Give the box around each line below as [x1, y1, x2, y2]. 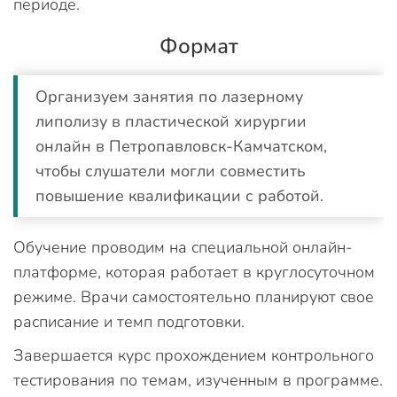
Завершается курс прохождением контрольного [13, 345, 374, 366]
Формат [159, 32, 238, 60]
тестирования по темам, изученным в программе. [13, 370, 383, 391]
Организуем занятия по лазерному [35, 86, 303, 107]
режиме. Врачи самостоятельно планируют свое [13, 286, 374, 307]
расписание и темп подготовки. [13, 311, 245, 332]
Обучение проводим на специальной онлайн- [13, 237, 353, 258]
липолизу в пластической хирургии [35, 111, 307, 132]
